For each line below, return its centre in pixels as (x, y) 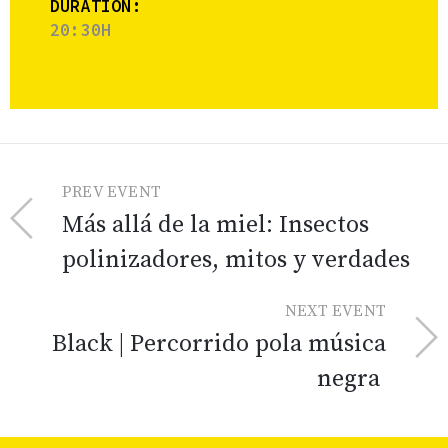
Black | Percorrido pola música (219, 344)
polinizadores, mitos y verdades (236, 260)
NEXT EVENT (335, 311)
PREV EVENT (111, 192)
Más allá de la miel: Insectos (215, 225)
